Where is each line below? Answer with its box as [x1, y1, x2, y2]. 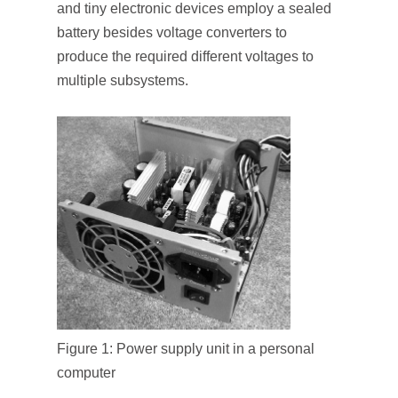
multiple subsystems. [57, 73, 188, 88]
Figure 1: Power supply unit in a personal [57, 341, 314, 356]
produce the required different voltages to [57, 49, 314, 64]
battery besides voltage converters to [57, 25, 287, 40]
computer [57, 365, 115, 380]
